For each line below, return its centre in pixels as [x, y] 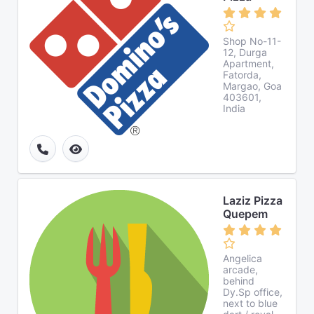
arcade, [240, 269]
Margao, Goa [252, 86]
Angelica [243, 258]
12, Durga [245, 52]
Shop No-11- [252, 41]
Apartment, [248, 63]
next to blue [250, 303]
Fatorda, [242, 75]
